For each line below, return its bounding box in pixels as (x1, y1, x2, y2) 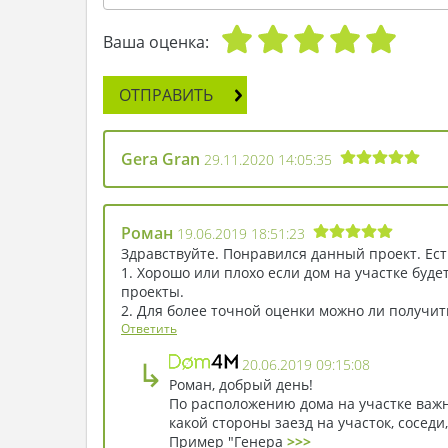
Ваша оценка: (103, 30, 209, 53)
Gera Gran (121, 147, 204, 170)
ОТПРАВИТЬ (119, 83, 213, 106)
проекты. (121, 281, 184, 301)
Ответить (121, 319, 177, 337)
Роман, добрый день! (169, 374, 313, 394)
